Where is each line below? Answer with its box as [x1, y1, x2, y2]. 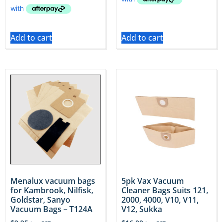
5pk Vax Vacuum [121, 175, 184, 186]
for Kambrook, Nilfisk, [10, 184, 93, 196]
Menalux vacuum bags [10, 175, 95, 186]
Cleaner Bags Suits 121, [121, 184, 208, 196]
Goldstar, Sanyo [10, 194, 70, 205]
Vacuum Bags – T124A [10, 203, 93, 215]
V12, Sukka [121, 203, 162, 215]
